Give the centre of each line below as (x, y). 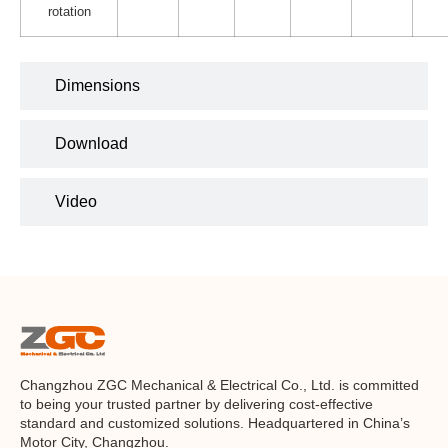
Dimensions (97, 85)
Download (91, 143)
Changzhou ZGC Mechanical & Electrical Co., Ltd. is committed (219, 385)
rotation (69, 12)
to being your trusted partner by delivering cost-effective (196, 404)
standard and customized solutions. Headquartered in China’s (215, 423)
